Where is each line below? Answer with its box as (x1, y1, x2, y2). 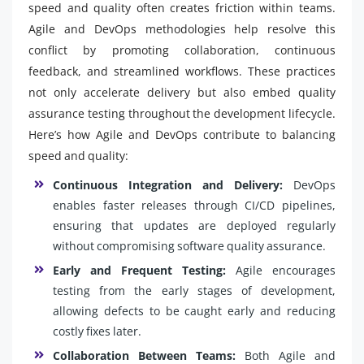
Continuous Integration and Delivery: (53, 177, 283, 193)
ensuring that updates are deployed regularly (53, 218, 336, 233)
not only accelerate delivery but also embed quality (28, 84, 336, 100)
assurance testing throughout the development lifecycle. (28, 106, 336, 121)
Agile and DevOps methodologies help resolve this (28, 21, 336, 37)
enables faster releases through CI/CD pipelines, (53, 197, 336, 213)
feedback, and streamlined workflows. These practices (28, 63, 336, 79)
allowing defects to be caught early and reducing (53, 303, 336, 318)
